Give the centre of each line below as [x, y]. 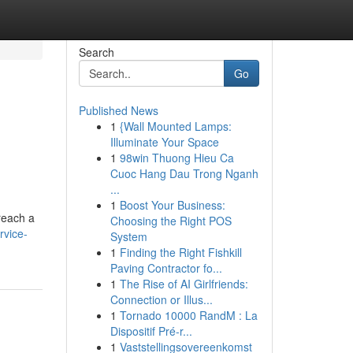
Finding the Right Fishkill [180, 252]
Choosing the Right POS [171, 221]
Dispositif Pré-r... [151, 331]
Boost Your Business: [172, 205]
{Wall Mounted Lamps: [175, 126]
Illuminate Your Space [164, 142]
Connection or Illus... [161, 299]
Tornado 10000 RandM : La [188, 315]
